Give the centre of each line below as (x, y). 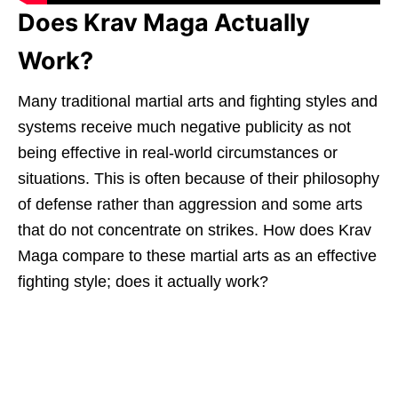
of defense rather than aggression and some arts (190, 205)
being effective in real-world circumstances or (178, 153)
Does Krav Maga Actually (164, 23)
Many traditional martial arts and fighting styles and (198, 102)
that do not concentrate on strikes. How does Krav (195, 231)
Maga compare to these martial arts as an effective (197, 256)
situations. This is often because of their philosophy (199, 179)
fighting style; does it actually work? (143, 282)
